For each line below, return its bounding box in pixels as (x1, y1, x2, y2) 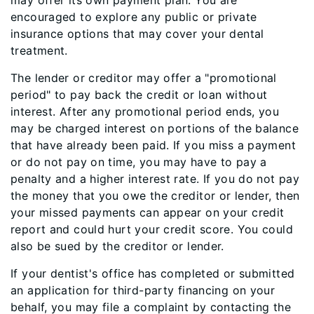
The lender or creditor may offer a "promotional (11, 71, 277, 85)
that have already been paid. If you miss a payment (11, 138, 296, 152)
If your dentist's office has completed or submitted (11, 266, 295, 280)
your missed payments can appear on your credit (11, 205, 285, 219)
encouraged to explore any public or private (11, 10, 257, 24)
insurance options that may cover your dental (11, 27, 264, 41)
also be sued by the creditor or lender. (11, 239, 224, 253)
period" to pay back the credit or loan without (11, 88, 268, 102)
